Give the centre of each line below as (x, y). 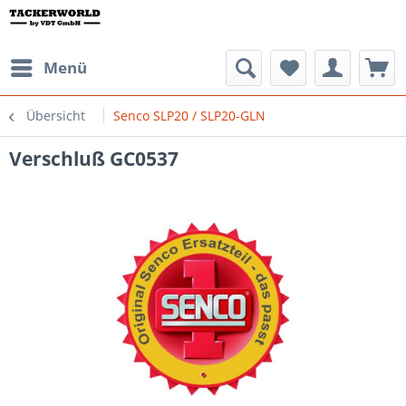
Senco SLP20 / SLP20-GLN (189, 116)
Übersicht (56, 116)
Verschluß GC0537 (94, 159)
